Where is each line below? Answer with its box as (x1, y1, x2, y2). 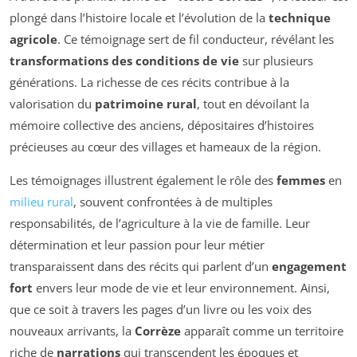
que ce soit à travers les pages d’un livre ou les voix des (10, 300, 312, 317)
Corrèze (135, 322, 181, 339)
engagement (272, 257, 347, 274)
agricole (10, 30, 57, 47)
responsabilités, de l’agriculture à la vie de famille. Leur (10, 214, 310, 231)
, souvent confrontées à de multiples (73, 193, 273, 210)
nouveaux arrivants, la (10, 322, 135, 339)
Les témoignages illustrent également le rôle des (10, 171, 277, 188)
